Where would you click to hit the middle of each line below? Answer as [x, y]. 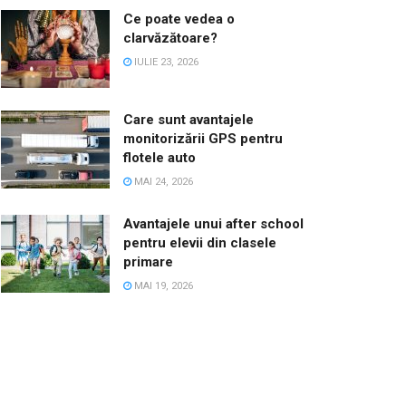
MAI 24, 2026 [162, 182]
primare [148, 262]
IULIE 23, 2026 [165, 63]
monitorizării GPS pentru [203, 139]
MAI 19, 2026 [162, 286]
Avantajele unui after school [213, 224]
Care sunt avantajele [188, 120]
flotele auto [159, 158]
